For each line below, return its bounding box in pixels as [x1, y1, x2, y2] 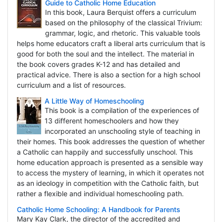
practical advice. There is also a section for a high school [16, 70, 200, 79]
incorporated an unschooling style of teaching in [44, 127, 200, 136]
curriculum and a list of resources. [16, 81, 128, 90]
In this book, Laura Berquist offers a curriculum [45, 8, 196, 17]
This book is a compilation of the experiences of [44, 106, 199, 115]
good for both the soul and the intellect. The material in [16, 50, 194, 58]
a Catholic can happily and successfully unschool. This [16, 148, 193, 157]
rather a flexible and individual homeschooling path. [16, 189, 186, 198]
